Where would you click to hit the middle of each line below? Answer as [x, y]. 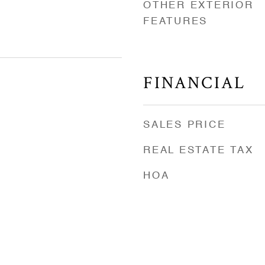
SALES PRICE [185, 125]
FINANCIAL [194, 83]
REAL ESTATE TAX [198, 151]
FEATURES [175, 22]
